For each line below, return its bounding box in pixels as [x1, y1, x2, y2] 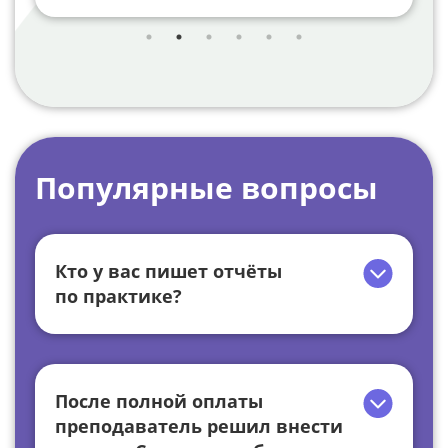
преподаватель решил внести [55, 414, 343, 439]
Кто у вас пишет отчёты [55, 259, 282, 284]
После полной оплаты [55, 389, 263, 414]
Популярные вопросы [35, 167, 378, 209]
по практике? [55, 284, 182, 309]
